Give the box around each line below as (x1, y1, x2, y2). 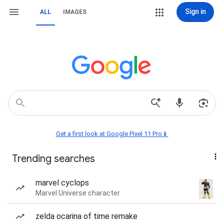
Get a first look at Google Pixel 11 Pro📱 (55, 130, 168, 137)
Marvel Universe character (35, 189, 120, 197)
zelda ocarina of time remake (35, 211, 137, 221)
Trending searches (12, 152, 95, 165)
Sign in (184, 7, 206, 15)
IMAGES (63, 8, 86, 15)
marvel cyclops (35, 178, 89, 187)
